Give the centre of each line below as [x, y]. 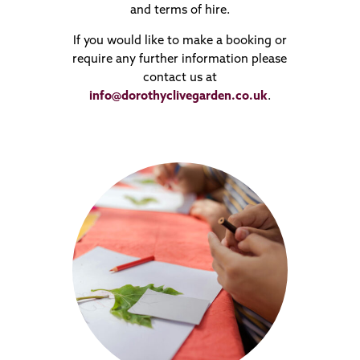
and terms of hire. [180, 10]
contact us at [180, 78]
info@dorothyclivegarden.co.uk [178, 96]
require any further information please [180, 59]
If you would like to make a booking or [180, 41]
